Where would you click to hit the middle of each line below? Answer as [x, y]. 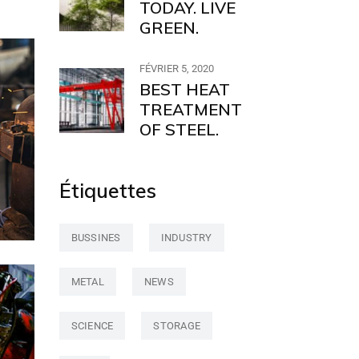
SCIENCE [92, 326]
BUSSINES [96, 238]
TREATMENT [190, 109]
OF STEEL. [179, 129]
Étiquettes [107, 190]
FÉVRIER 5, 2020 [176, 69]
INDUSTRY [186, 238]
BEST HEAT [184, 89]
